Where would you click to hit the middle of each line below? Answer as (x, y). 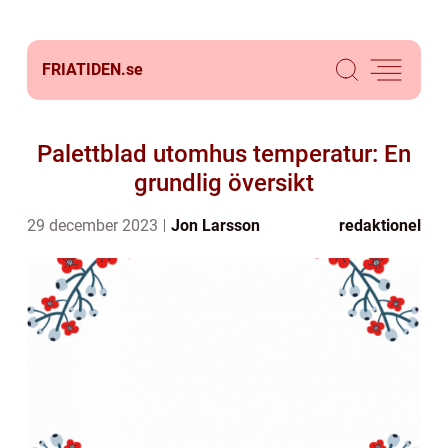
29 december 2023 (94, 225)
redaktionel (380, 225)
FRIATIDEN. (84, 69)
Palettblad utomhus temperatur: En (224, 154)
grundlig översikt (224, 183)
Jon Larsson (215, 225)
